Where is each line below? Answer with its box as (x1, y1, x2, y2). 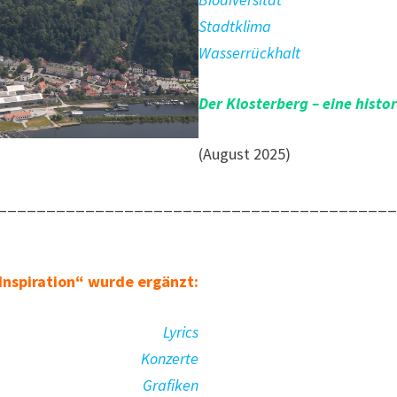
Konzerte (141, 348, 198, 370)
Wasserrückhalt (198, 43, 300, 64)
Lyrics (163, 322, 198, 343)
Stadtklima (198, 16, 271, 37)
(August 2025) (198, 144, 291, 165)
